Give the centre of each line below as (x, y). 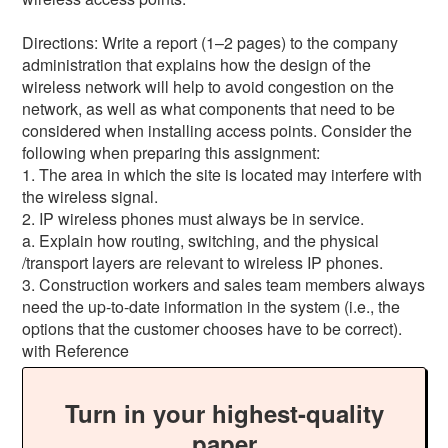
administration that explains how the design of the (197, 64)
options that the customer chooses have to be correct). (212, 328)
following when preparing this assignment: (173, 152)
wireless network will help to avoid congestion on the (208, 86)
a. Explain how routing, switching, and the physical (201, 240)
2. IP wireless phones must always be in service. (193, 218)
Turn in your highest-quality (224, 412)
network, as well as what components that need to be (209, 108)
